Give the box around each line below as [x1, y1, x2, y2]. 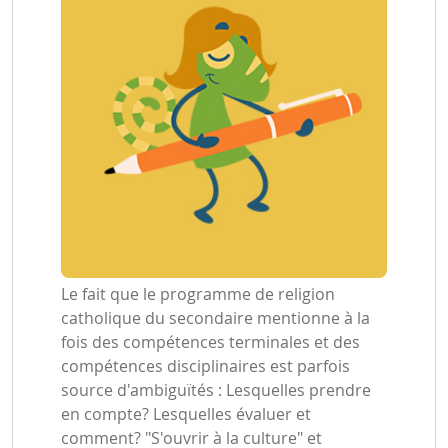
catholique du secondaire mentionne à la [61, 307, 370, 329]
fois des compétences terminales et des [61, 331, 360, 353]
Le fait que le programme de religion [61, 283, 335, 305]
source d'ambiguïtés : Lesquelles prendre [61, 379, 371, 401]
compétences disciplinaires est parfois [61, 355, 350, 377]
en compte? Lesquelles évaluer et [61, 403, 311, 425]
